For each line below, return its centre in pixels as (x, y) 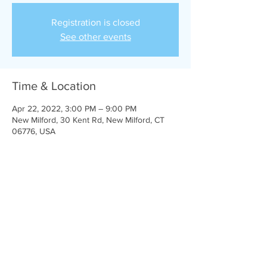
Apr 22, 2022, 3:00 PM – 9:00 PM (74, 108)
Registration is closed (95, 22)
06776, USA (34, 131)
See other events (95, 37)
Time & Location (54, 86)
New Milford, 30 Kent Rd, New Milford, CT (88, 120)
